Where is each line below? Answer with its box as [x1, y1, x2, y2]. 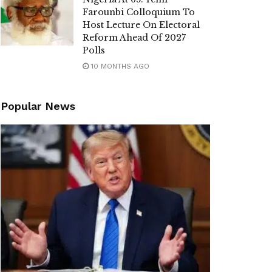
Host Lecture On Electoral [83, 19, 200, 30]
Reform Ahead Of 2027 [83, 32, 186, 43]
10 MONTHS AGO [89, 62, 149, 70]
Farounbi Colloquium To [83, 7, 195, 18]
